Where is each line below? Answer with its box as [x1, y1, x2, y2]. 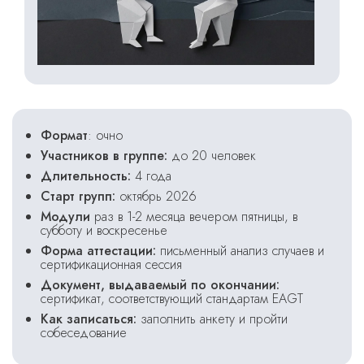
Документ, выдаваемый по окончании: [41, 275, 279, 294]
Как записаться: [41, 310, 136, 328]
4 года [131, 167, 171, 185]
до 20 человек [167, 146, 256, 165]
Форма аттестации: [41, 241, 160, 260]
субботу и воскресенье [41, 221, 167, 240]
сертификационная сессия [41, 255, 182, 274]
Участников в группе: [41, 146, 167, 165]
